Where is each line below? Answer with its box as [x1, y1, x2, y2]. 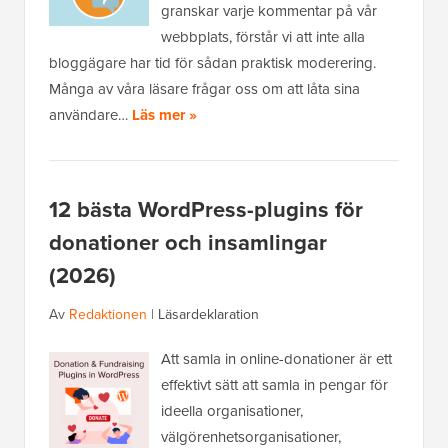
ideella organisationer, [161, 400, 303, 423]
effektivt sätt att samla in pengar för [161, 374, 388, 397]
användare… [49, 104, 132, 127]
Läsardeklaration [158, 304, 259, 326]
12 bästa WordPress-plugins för [49, 193, 363, 227]
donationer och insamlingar [49, 226, 327, 260]
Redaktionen [69, 304, 147, 326]
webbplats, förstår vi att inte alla [161, 26, 365, 49]
